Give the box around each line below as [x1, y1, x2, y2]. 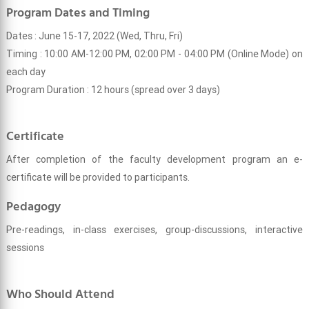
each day [6, 66, 46, 79]
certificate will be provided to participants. [6, 171, 190, 184]
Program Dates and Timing [6, 3, 150, 23]
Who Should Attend [6, 285, 114, 305]
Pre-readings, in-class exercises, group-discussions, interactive [6, 223, 303, 237]
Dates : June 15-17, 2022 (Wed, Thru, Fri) [6, 30, 183, 43]
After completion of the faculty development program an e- [6, 153, 303, 166]
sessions [6, 241, 44, 255]
